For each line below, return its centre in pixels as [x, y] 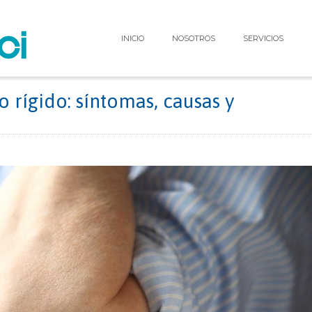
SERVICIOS [263, 38]
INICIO [133, 38]
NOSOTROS [194, 38]
